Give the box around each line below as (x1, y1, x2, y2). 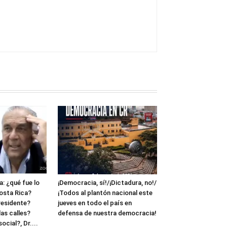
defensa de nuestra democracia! (58, 209, 157, 217)
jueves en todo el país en (58, 199, 132, 207)
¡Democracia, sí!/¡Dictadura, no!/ (58, 178, 157, 186)
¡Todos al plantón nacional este (58, 188, 153, 197)
